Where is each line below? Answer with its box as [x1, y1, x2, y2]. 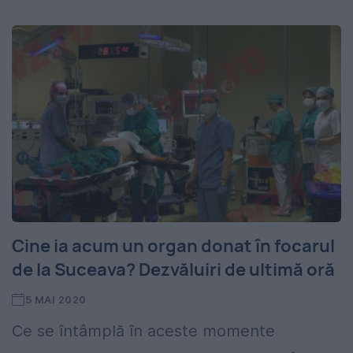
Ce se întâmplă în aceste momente [12, 321, 275, 341]
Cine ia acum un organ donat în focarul [12, 234, 335, 258]
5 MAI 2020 [24, 293, 87, 307]
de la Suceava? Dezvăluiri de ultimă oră [12, 258, 335, 282]
